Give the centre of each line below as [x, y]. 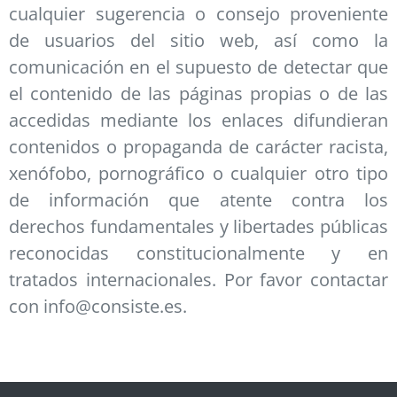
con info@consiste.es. [98, 307]
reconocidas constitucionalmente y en [198, 253]
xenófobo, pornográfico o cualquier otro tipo [198, 174]
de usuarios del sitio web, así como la [198, 41]
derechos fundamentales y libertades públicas [198, 227]
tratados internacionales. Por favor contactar [198, 280]
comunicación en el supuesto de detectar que [198, 67]
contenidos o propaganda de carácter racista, [198, 147]
